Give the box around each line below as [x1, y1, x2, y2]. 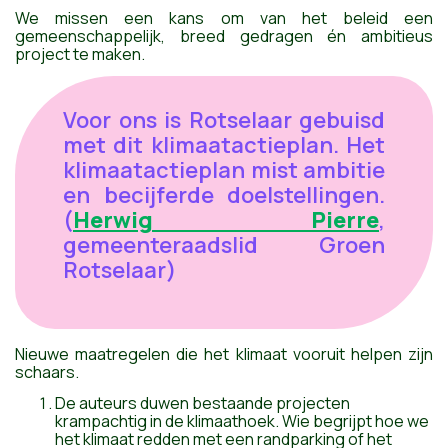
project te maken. [15, 43, 145, 66]
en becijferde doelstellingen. [63, 180, 385, 211]
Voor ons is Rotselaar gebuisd [63, 105, 385, 136]
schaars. [15, 360, 79, 383]
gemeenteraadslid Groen [63, 230, 385, 261]
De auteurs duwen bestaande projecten [55, 391, 350, 414]
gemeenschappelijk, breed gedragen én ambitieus [15, 25, 433, 48]
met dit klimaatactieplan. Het [63, 130, 385, 161]
